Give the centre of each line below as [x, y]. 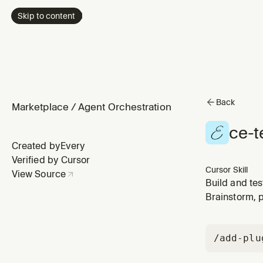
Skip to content [47, 16]
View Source [39, 174]
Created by [36, 146]
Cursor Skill [227, 169]
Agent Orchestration [125, 107]
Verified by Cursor [51, 160]
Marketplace [40, 107]
